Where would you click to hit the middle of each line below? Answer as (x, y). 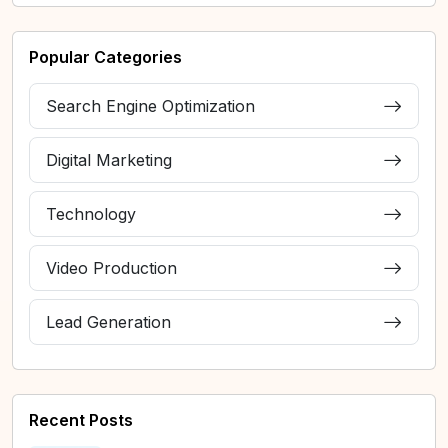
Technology (91, 214)
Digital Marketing (109, 160)
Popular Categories (105, 57)
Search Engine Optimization (150, 106)
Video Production (111, 268)
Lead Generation (108, 322)
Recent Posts (81, 420)
